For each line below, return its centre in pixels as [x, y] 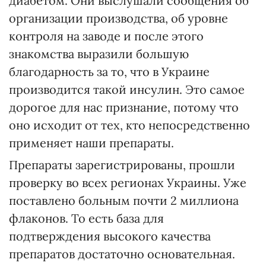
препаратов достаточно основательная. [122, 254]
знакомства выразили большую [99, 54]
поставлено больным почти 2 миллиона [124, 200]
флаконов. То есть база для [86, 218]
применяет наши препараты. [91, 143]
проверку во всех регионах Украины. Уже [128, 183]
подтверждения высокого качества [110, 236]
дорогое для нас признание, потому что [124, 107]
